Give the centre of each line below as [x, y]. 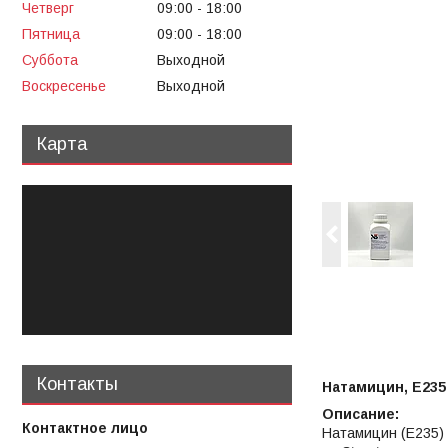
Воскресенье [64, 85]
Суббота [50, 59]
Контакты [77, 383]
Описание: [360, 414]
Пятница [51, 34]
